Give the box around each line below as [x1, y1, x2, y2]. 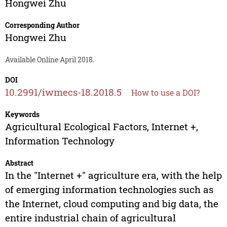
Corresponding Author [5, 20, 80, 30]
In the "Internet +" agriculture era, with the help [5, 169, 222, 182]
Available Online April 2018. [5, 55, 94, 65]
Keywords [5, 109, 40, 120]
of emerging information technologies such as [5, 183, 213, 196]
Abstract [5, 158, 33, 168]
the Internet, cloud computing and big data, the [5, 197, 218, 210]
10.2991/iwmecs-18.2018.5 [5, 86, 122, 99]
